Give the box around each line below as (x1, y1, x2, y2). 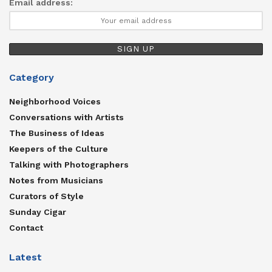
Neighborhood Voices (9, 97, 101, 107)
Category (9, 72, 54, 84)
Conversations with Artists (9, 112, 124, 123)
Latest (9, 251, 42, 263)
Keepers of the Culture (9, 144, 108, 154)
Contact (9, 223, 43, 233)
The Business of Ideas (9, 128, 104, 138)
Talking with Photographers (9, 160, 129, 170)
